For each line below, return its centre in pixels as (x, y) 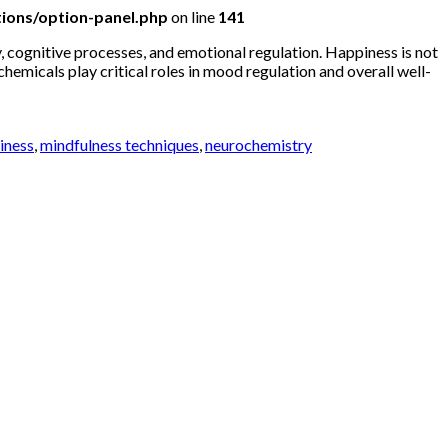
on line (193, 17)
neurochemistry (258, 145)
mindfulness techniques (119, 145)
